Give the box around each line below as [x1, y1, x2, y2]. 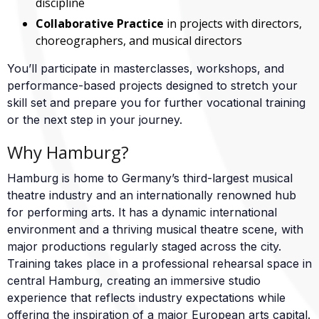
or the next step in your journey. [7, 113, 182, 127]
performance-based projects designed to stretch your [7, 78, 298, 93]
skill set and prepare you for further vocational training [7, 95, 305, 110]
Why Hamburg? [7, 140, 129, 164]
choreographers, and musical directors [36, 33, 242, 48]
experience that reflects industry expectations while [7, 291, 286, 305]
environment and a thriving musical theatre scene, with [7, 222, 303, 236]
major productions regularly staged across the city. [7, 239, 281, 253]
